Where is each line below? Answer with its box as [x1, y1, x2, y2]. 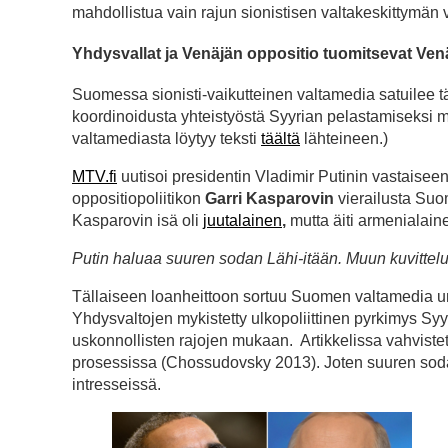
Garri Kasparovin [201, 190, 338, 208]
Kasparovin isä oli [72, 212, 203, 230]
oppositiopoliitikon [72, 190, 201, 208]
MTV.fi [72, 168, 117, 186]
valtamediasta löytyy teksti [72, 130, 261, 148]
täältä [261, 130, 300, 148]
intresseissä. [72, 376, 161, 394]
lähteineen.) [300, 130, 388, 148]
